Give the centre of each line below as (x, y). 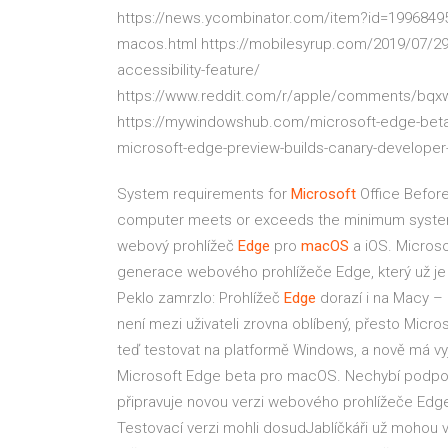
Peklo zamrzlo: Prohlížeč (200, 298)
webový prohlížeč (177, 246)
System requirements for (204, 194)
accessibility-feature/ (188, 70)
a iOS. (370, 246)
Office (378, 194)
